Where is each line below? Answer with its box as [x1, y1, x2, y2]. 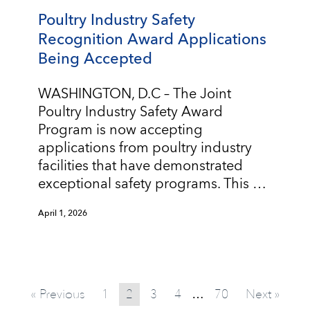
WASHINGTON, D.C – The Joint [38, 87, 231, 102]
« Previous [30, 285, 84, 303]
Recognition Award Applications [38, 32, 266, 48]
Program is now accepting [38, 123, 203, 138]
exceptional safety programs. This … [38, 177, 266, 192]
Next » [245, 285, 280, 303]
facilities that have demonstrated [38, 159, 243, 174]
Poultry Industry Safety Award [38, 105, 223, 120]
